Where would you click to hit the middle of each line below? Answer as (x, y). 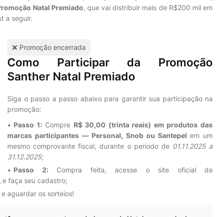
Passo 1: (28, 125)
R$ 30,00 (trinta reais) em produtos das (143, 125)
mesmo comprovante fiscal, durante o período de (90, 146)
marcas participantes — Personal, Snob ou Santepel (99, 135)
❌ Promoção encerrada (49, 47)
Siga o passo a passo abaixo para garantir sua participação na (110, 99)
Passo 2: (31, 170)
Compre (58, 125)
